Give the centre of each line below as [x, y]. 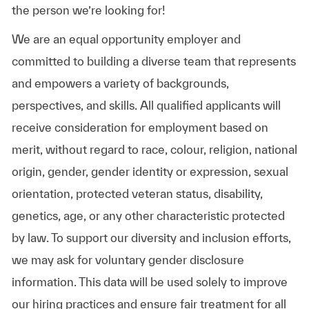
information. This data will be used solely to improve [149, 281]
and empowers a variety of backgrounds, [120, 83]
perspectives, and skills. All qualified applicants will [146, 105]
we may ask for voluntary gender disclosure [128, 259]
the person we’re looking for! [88, 10]
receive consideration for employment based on [140, 127]
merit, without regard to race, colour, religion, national [154, 149]
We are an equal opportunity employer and [126, 39]
